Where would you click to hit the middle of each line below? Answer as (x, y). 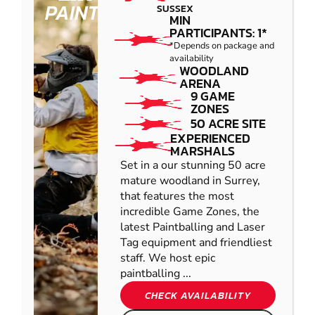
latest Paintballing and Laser (193, 227)
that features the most (177, 197)
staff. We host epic (168, 258)
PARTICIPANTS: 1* (219, 33)
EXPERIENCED (211, 139)
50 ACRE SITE (228, 124)
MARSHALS (203, 151)
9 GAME (212, 96)
